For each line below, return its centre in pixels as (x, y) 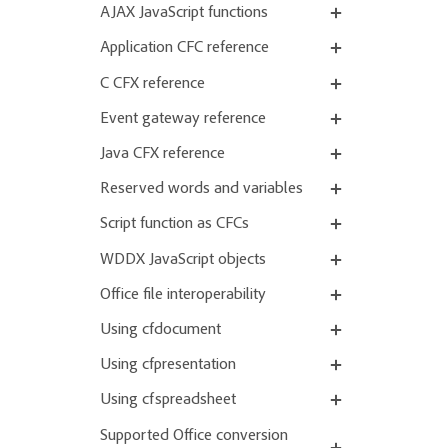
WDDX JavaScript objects (183, 259)
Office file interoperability (183, 294)
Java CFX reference (162, 154)
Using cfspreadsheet (168, 400)
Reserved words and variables (201, 189)
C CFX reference (152, 83)
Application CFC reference (184, 48)
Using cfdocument (160, 329)
